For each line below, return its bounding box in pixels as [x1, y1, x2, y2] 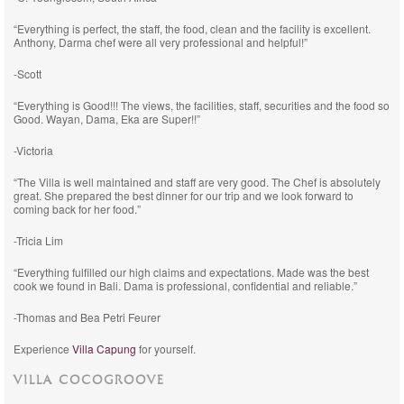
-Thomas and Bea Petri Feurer [14, 309, 161, 325]
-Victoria [14, 142, 53, 158]
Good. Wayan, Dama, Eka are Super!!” [14, 111, 200, 126]
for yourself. [136, 341, 196, 356]
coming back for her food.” [14, 201, 141, 216]
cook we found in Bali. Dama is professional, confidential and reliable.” [14, 278, 357, 293]
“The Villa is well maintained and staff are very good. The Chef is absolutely [14, 174, 381, 189]
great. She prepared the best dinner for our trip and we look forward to [14, 188, 353, 203]
